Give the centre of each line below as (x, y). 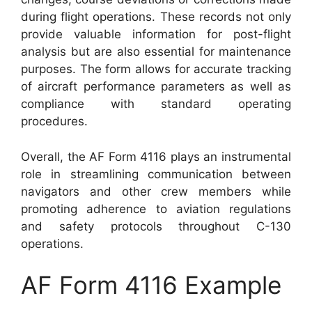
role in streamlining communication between (156, 174)
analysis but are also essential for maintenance (156, 52)
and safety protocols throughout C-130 (156, 226)
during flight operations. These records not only (156, 17)
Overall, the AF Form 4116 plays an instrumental (156, 156)
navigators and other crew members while (156, 191)
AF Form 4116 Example (151, 285)
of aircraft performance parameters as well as (156, 86)
